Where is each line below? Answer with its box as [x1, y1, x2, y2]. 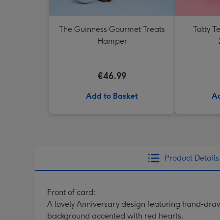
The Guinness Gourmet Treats [59, 25, 165, 34]
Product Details [164, 153, 219, 163]
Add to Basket [86, 91, 138, 101]
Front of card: [47, 188, 96, 197]
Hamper [97, 36, 127, 46]
